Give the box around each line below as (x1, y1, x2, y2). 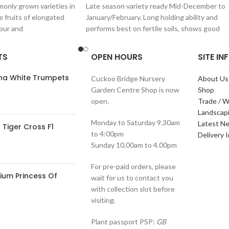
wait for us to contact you (90, 173, 173, 182)
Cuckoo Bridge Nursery (90, 74, 165, 83)
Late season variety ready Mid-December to (86, 1, 225, 10)
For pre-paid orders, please (90, 162, 176, 171)
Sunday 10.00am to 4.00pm (90, 140, 177, 149)
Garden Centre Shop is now (90, 85, 179, 94)
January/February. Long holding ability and (86, 12, 218, 21)
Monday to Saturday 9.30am (90, 118, 180, 127)
